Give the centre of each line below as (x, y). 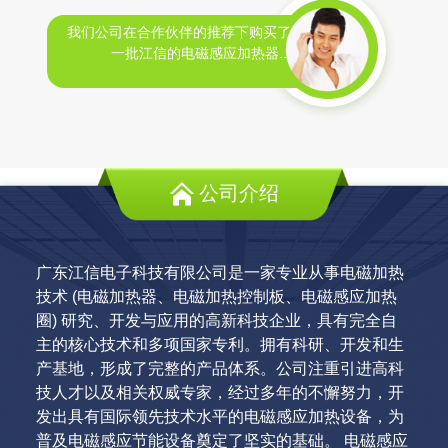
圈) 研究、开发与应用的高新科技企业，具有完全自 (216, 320)
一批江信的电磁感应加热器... (201, 53)
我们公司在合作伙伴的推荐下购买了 (179, 32)
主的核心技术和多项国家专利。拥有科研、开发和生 (219, 344)
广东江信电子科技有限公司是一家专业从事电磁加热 (219, 272)
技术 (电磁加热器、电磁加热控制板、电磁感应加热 (216, 296)
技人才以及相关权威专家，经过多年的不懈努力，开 (219, 392)
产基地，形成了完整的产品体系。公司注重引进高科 (219, 368)
